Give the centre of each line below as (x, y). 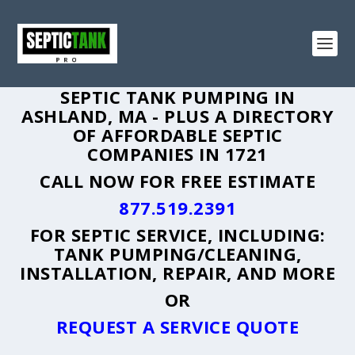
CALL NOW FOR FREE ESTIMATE (177, 181)
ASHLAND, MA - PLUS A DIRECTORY (177, 116)
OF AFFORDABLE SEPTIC (177, 135)
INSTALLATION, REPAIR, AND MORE (177, 273)
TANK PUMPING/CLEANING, (177, 254)
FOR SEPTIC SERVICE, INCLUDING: (177, 235)
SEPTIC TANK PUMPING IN (177, 97)
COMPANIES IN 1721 (177, 154)
